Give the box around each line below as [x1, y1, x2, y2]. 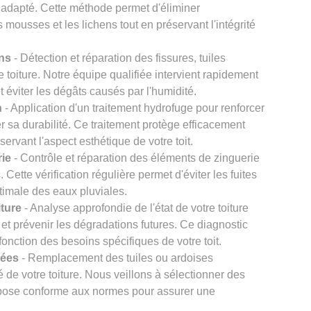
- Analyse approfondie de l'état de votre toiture [22, 202, 249, 215]
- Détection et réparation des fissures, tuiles [11, 52, 226, 65]
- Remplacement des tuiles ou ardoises [19, 252, 213, 264]
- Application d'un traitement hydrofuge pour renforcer [2, 102, 264, 115]
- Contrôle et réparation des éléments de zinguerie [11, 152, 260, 165]
